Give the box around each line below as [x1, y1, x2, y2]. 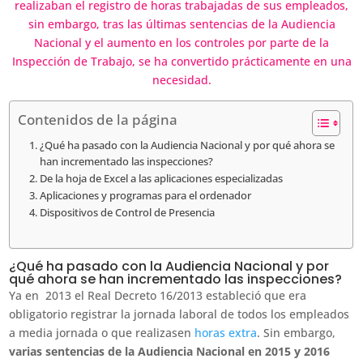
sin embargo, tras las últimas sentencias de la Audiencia [28, 16, 335, 32]
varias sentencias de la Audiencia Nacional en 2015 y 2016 [9, 344, 331, 359]
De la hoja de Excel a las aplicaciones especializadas [39, 172, 283, 186]
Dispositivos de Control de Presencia [39, 206, 215, 220]
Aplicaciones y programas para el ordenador [39, 189, 251, 203]
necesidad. [152, 72, 211, 88]
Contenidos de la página [18, 110, 178, 130]
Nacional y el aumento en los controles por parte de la [34, 35, 329, 50]
